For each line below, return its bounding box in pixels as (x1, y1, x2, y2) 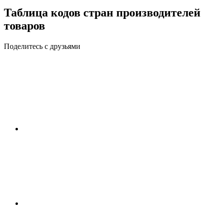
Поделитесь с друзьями (4, 42, 80, 50)
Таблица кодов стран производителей (4, 6, 201, 19)
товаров (4, 19, 45, 32)
